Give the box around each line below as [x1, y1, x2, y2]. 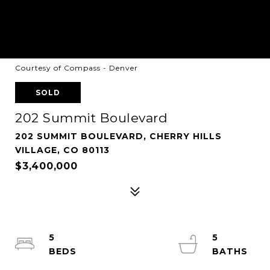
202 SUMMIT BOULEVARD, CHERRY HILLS [15, 131, 222, 142]
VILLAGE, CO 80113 [15, 145, 110, 155]
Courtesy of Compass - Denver [15, 63, 138, 72]
